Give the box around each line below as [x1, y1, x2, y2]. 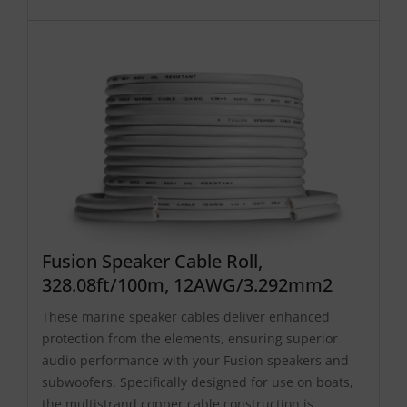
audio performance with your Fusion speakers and [42, 351, 349, 369]
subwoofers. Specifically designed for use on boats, [42, 372, 353, 391]
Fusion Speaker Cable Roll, [42, 248, 263, 273]
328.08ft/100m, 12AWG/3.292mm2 [42, 272, 333, 297]
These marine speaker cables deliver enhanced [42, 307, 330, 325]
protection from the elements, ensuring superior [42, 329, 338, 347]
